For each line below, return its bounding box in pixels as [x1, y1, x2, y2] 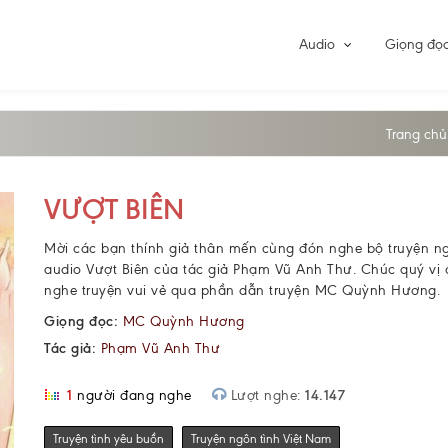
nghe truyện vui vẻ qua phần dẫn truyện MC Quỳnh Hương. [44, 282, 440, 299]
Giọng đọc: [44, 313, 118, 330]
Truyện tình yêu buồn [53, 432, 164, 446]
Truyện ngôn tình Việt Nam [191, 432, 331, 446]
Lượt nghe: [226, 387, 305, 404]
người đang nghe [72, 387, 192, 404]
